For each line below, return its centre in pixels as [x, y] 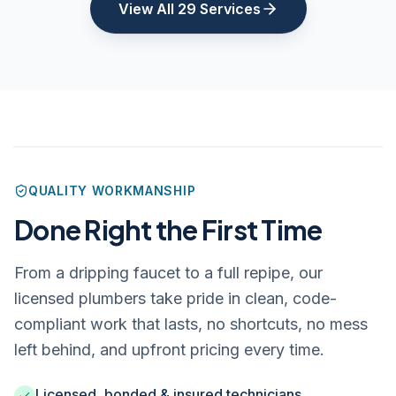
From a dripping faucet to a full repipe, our [168, 273]
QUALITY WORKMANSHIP [112, 190]
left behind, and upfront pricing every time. [169, 350]
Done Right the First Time [168, 230]
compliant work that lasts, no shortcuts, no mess [191, 324]
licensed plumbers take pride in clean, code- [175, 298]
